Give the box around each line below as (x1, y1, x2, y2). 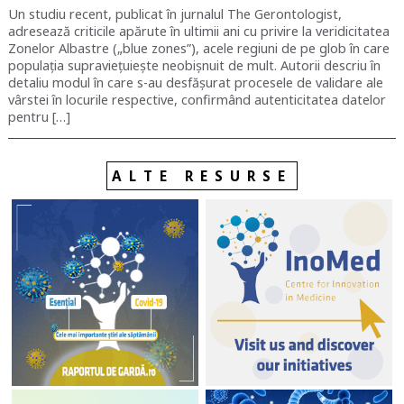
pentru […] (7, 107, 70, 125)
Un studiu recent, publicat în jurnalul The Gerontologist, (7, 5, 342, 23)
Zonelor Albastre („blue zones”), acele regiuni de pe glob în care (7, 39, 390, 57)
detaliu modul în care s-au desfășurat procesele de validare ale (7, 73, 383, 91)
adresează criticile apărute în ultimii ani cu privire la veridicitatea (7, 22, 390, 40)
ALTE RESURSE (111, 167, 292, 186)
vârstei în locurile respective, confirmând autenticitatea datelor (7, 90, 386, 108)
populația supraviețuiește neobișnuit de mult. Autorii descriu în (7, 56, 381, 74)
